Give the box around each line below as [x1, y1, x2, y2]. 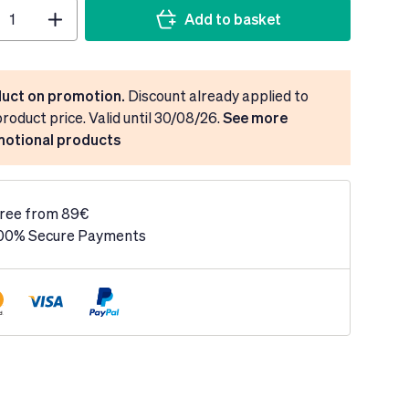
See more [223, 109, 288, 126]
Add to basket [184, 10, 281, 27]
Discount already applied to [125, 87, 309, 104]
